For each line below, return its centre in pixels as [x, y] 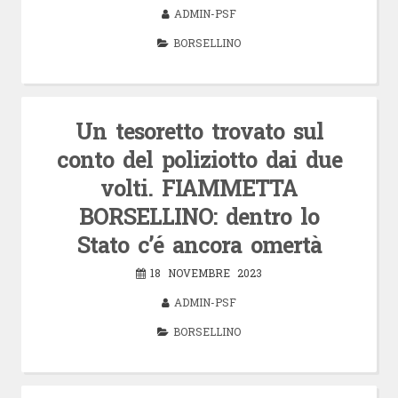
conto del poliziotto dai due [199, 159]
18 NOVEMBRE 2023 [206, 272]
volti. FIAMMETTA [199, 187]
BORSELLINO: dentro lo [199, 216]
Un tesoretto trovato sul [199, 131]
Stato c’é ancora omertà [199, 244]
